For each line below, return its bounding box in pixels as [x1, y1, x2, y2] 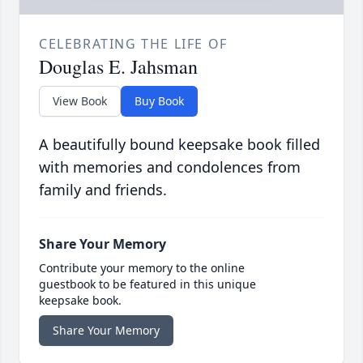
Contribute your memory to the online [39, 260, 245, 276]
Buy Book [135, 93, 184, 109]
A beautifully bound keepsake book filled [39, 135, 320, 155]
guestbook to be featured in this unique [39, 276, 256, 293]
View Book [53, 93, 107, 109]
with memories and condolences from [39, 157, 301, 177]
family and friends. [39, 180, 167, 200]
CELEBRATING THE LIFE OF [39, 35, 228, 53]
